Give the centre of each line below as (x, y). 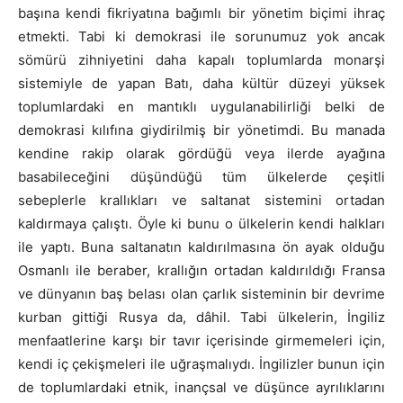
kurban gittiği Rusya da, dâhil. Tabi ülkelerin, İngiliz (201, 318)
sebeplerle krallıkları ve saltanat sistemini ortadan (201, 201)
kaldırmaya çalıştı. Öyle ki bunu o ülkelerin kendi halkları (201, 224)
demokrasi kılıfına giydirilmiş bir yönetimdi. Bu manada (201, 130)
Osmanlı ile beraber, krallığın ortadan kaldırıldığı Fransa (201, 271)
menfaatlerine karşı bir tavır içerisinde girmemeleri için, (201, 341)
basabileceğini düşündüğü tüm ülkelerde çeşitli (201, 177)
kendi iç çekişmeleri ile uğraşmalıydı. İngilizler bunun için (201, 364)
